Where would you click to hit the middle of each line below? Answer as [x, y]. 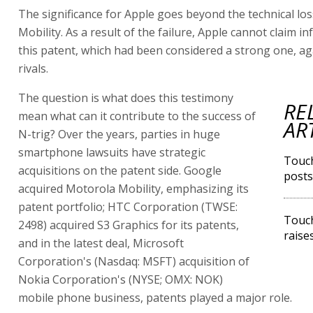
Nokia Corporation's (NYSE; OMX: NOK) [121, 279]
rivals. [33, 68]
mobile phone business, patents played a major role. [155, 298]
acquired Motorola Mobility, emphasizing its [133, 189]
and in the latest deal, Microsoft [101, 243]
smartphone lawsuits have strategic [112, 152]
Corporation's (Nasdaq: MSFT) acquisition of [134, 261]
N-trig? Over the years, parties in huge [119, 134]
